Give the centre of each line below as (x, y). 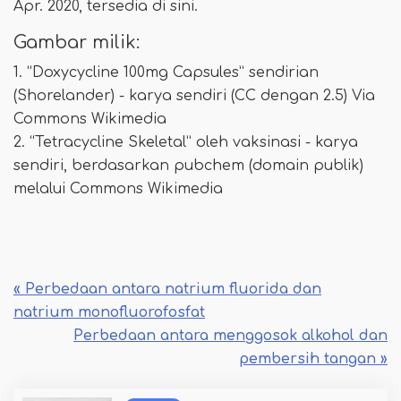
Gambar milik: (77, 42)
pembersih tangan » (313, 358)
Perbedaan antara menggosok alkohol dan (230, 335)
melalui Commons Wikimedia (118, 188)
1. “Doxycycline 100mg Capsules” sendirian (166, 72)
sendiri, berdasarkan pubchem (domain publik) (188, 165)
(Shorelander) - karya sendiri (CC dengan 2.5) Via (194, 95)
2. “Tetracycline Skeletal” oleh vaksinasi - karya (186, 142)
